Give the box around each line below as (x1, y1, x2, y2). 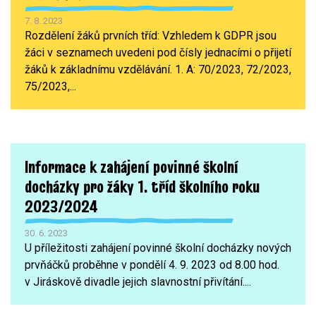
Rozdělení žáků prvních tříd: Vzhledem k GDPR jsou (25, 28, 276, 42)
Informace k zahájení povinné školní (25, 154, 238, 178)
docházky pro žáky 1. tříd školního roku (25, 174, 260, 198)
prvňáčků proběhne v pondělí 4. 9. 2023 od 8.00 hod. (25, 257, 279, 272)
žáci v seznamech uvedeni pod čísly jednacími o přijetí (25, 45, 291, 59)
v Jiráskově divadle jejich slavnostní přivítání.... (25, 274, 251, 288)
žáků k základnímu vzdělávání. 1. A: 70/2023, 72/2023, (25, 62, 291, 76)
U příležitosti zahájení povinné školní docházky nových (25, 241, 291, 255)
